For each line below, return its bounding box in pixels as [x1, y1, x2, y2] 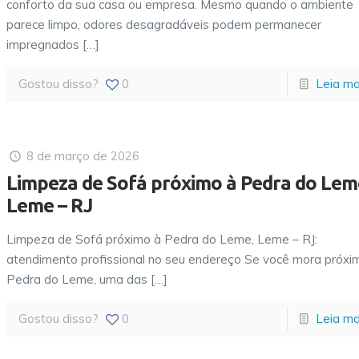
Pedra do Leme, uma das [6, 272, 148, 287]
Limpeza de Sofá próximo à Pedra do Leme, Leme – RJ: [6, 232, 318, 247]
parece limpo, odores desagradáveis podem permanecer [6, 17, 322, 32]
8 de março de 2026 [26, 148, 140, 163]
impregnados [6, 37, 80, 52]
